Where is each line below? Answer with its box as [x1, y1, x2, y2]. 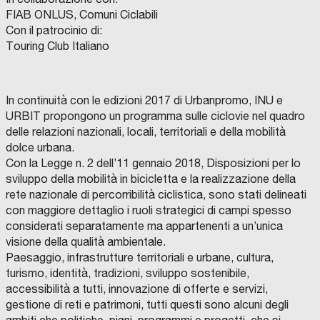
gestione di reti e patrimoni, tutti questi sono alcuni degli [6, 298, 289, 311]
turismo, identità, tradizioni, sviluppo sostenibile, [6, 266, 249, 280]
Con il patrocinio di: [6, 24, 102, 37]
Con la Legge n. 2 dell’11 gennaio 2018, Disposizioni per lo [6, 156, 301, 170]
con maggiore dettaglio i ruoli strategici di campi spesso [6, 204, 291, 217]
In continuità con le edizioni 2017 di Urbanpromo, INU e [6, 94, 283, 107]
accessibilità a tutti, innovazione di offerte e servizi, [6, 282, 268, 296]
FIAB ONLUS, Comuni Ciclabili [6, 8, 158, 21]
